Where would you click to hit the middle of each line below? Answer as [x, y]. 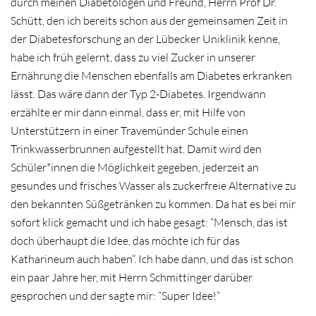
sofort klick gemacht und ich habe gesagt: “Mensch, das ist [149, 222]
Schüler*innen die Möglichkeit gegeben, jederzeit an [135, 167]
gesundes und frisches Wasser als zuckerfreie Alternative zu [153, 185]
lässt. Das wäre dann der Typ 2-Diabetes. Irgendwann [138, 93]
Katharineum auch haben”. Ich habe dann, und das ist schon [152, 259]
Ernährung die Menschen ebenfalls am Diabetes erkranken [151, 75]
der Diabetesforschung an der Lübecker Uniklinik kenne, [145, 38]
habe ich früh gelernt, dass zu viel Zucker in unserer [133, 57]
